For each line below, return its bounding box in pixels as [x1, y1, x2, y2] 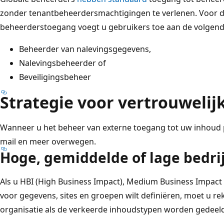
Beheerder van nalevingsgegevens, [19, 43, 151, 54]
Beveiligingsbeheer [19, 71, 91, 82]
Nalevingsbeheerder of [19, 57, 106, 68]
